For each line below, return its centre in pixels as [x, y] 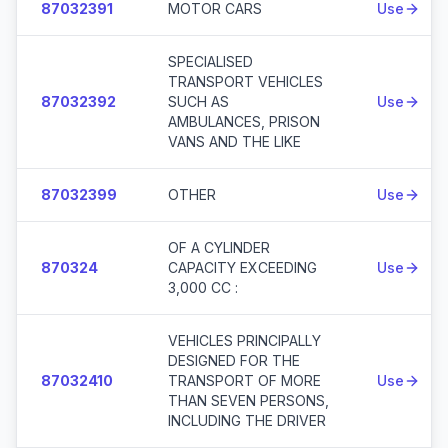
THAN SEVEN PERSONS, [248, 400]
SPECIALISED [210, 61]
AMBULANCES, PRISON [244, 121]
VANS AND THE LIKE [234, 141]
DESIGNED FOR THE [234, 360]
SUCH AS [198, 101]
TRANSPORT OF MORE [244, 380]
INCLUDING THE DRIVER [247, 420]
